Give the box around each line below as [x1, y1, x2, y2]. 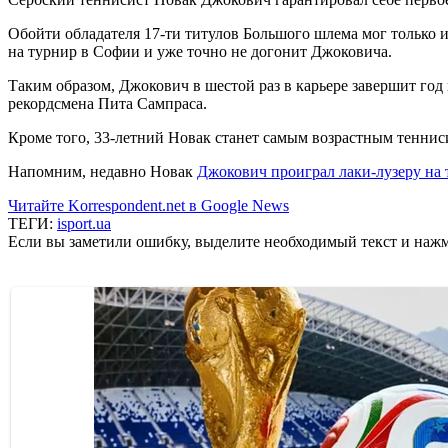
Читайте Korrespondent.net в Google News [8, 196, 289, 214]
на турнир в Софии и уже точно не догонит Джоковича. [8, 42, 392, 60]
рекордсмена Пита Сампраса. [8, 94, 207, 112]
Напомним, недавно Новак [8, 162, 197, 180]
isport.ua [57, 214, 111, 232]
